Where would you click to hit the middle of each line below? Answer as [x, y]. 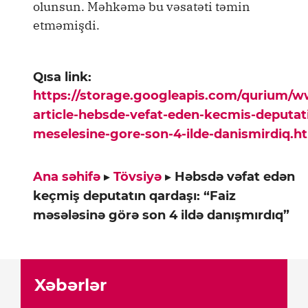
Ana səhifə [67, 176]
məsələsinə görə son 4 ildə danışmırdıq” [161, 215]
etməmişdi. [66, 25]
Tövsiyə [137, 176]
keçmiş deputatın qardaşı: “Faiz [134, 196]
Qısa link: [62, 77]
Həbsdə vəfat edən [235, 176]
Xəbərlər [70, 285]
